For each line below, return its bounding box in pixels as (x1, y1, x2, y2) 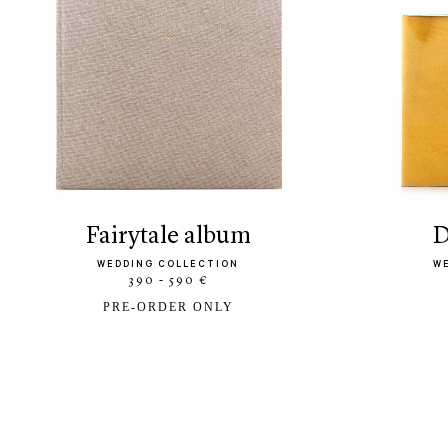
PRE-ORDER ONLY (102, 299, 234, 314)
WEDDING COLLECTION (97, 259, 239, 271)
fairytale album (98, 224, 251, 249)
